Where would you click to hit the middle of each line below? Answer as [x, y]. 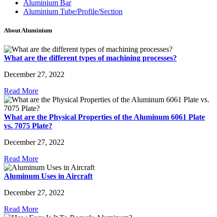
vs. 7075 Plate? [28, 126]
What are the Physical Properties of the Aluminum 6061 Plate [104, 117]
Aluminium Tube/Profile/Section [73, 11]
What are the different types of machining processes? [90, 58]
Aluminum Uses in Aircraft [48, 176]
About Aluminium [28, 31]
